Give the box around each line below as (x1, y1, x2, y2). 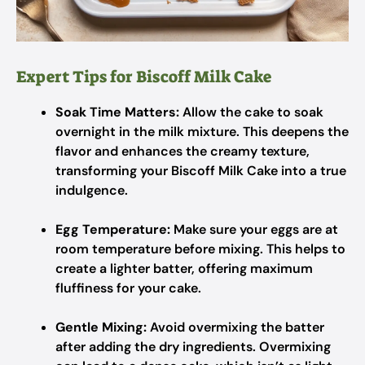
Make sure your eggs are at (170, 221, 338, 238)
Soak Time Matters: (55, 103, 179, 121)
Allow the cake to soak (179, 103, 323, 121)
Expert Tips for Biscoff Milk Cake (16, 66, 271, 87)
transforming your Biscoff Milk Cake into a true (55, 162, 346, 179)
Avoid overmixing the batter (147, 319, 324, 336)
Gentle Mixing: (55, 319, 147, 336)
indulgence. (55, 182, 128, 199)
